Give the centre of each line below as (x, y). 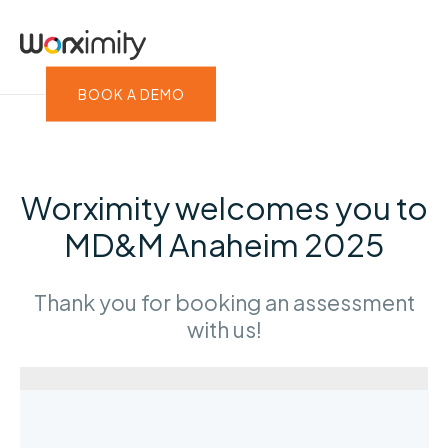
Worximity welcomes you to (224, 206)
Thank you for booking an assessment (224, 303)
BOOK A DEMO (131, 94)
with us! (224, 330)
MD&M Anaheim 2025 (224, 243)
